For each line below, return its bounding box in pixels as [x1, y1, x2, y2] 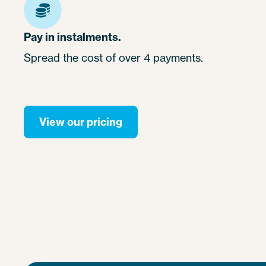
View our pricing [39, 115, 122, 129]
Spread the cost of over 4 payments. [24, 51, 203, 65]
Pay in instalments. [24, 30, 121, 45]
